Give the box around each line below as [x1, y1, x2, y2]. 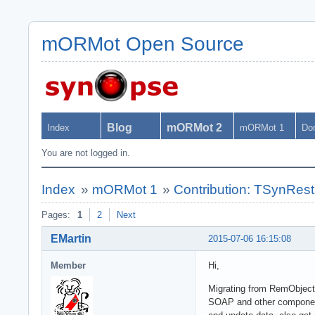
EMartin [51, 232, 91, 245]
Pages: [41, 210, 70, 220]
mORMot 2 [167, 122, 222, 134]
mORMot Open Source [41, 33, 244, 55]
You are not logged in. [41, 148, 130, 158]
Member [51, 259, 86, 271]
